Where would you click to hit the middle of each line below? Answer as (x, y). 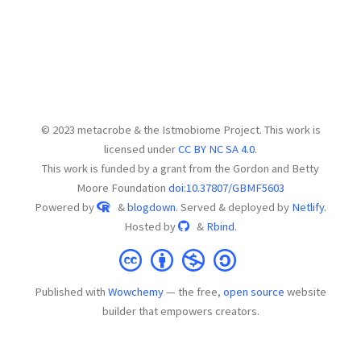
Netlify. (309, 207)
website (305, 292)
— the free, (193, 292)
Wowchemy (136, 292)
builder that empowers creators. (180, 311)
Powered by (66, 207)
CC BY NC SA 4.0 (216, 149)
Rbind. (222, 226)
